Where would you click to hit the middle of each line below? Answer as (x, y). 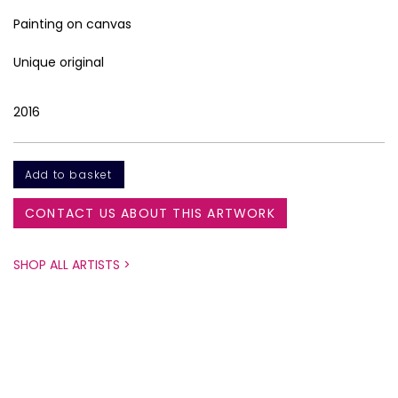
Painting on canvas (72, 24)
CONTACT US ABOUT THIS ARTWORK (150, 213)
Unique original (59, 62)
